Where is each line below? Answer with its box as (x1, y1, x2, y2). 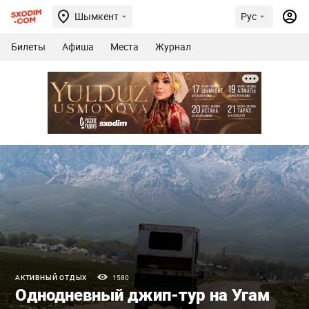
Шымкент (74, 10, 119, 23)
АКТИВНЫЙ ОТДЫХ (15, 272, 88, 282)
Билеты (11, 40, 46, 53)
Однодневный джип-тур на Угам (15, 283, 270, 306)
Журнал (155, 40, 191, 53)
